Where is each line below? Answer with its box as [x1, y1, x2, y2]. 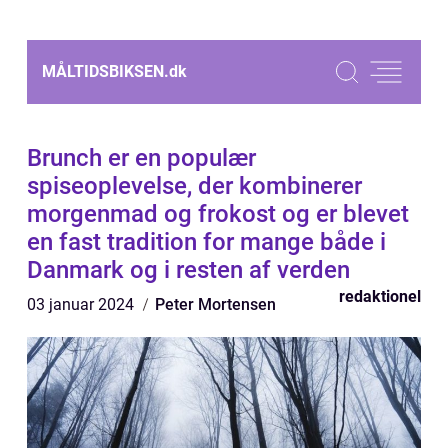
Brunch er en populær [27, 144, 256, 172]
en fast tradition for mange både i [27, 228, 386, 256]
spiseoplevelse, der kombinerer [27, 172, 362, 200]
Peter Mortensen [155, 295, 276, 314]
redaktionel [339, 287, 421, 306]
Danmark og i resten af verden [27, 256, 350, 284]
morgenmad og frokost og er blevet [27, 200, 409, 228]
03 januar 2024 [27, 295, 138, 314]
